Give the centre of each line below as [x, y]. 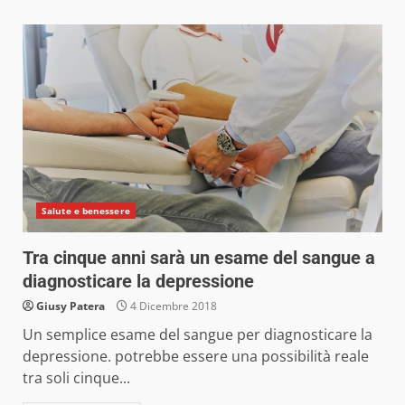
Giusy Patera [71, 306]
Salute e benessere [86, 210]
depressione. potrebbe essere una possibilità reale [196, 356]
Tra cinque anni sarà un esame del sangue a [199, 257]
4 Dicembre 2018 [172, 306]
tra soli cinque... [76, 377]
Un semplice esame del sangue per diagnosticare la [198, 334]
